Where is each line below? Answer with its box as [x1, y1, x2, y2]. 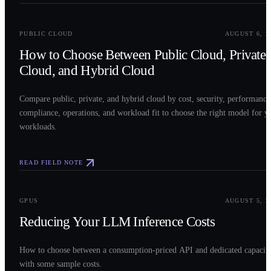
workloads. [19, 121, 57, 131]
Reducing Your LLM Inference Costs [19, 213, 215, 229]
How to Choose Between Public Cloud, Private [19, 46, 266, 62]
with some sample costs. [19, 258, 102, 269]
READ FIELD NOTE [19, 159, 83, 166]
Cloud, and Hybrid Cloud [19, 62, 154, 78]
